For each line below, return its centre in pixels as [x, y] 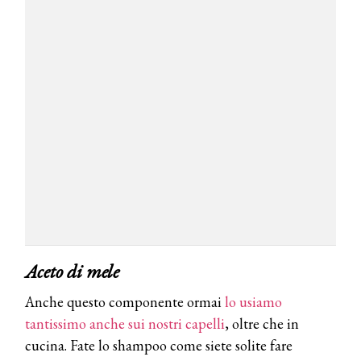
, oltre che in [262, 323]
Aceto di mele [72, 271]
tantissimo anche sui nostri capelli [125, 323]
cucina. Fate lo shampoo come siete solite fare [159, 345]
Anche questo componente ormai [125, 301]
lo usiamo [253, 301]
